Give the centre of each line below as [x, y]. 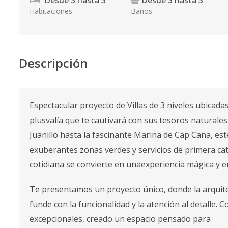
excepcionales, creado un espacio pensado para [120, 219]
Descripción [53, 63]
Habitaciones [51, 11]
